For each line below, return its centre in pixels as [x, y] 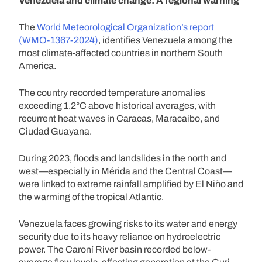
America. [37, 65]
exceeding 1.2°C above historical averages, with [117, 105]
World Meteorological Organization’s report [125, 27]
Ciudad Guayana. [55, 131]
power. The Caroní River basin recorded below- [115, 249]
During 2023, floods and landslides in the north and [123, 158]
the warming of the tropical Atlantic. [91, 196]
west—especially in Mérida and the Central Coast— [125, 171]
